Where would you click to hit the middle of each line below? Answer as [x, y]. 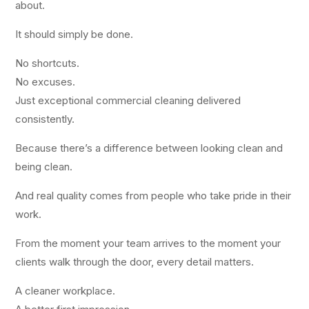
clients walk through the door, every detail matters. [135, 262]
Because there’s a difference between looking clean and [149, 148]
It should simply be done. [74, 34]
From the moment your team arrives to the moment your [148, 243]
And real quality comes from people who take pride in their [153, 196]
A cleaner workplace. [66, 291]
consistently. [45, 119]
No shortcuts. [48, 63]
